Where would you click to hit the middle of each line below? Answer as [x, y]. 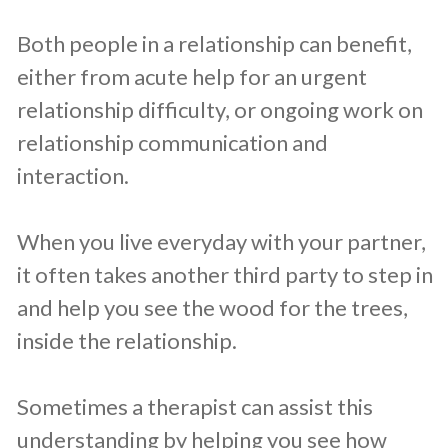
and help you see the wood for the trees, [212, 308]
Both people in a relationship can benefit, [214, 44]
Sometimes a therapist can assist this [195, 407]
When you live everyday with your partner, [221, 242]
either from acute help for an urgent [192, 77]
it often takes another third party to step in [225, 275]
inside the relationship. [127, 341]
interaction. [73, 176]
